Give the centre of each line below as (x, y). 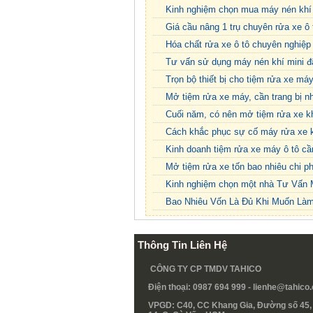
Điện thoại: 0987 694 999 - (201, 287)
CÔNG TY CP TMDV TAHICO (206, 269)
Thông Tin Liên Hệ (182, 245)
